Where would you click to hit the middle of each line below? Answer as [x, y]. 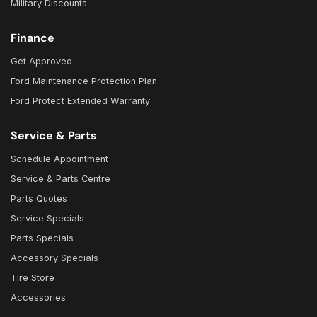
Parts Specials [42, 238]
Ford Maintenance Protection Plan [84, 81]
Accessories [38, 298]
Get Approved [41, 62]
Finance [33, 38]
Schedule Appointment [59, 159]
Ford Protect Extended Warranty [80, 101]
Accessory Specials [54, 258]
